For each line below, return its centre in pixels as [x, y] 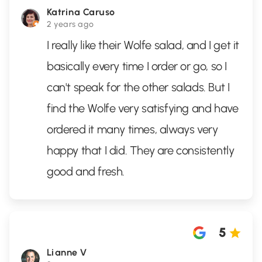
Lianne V [67, 252]
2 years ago [70, 24]
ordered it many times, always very [132, 129]
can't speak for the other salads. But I [138, 87]
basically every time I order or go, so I [137, 66]
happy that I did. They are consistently [141, 150]
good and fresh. [86, 171]
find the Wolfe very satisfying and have [143, 108]
